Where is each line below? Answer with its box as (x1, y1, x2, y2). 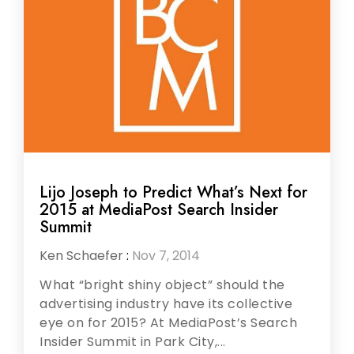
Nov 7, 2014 (132, 246, 200, 265)
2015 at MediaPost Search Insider (40, 198, 278, 221)
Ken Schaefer (40, 246, 123, 265)
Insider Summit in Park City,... (40, 332, 226, 351)
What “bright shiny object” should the (40, 275, 285, 294)
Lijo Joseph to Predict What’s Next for (40, 180, 307, 204)
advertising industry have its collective (40, 294, 292, 313)
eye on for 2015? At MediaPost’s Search (40, 313, 297, 332)
